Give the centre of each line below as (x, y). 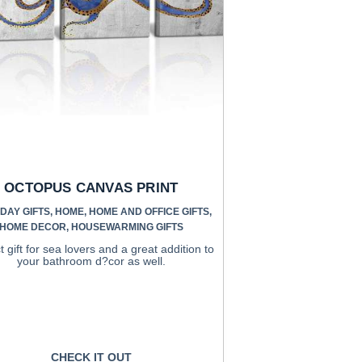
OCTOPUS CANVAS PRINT (91, 188)
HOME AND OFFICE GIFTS (149, 212)
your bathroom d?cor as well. (91, 261)
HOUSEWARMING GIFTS (127, 227)
